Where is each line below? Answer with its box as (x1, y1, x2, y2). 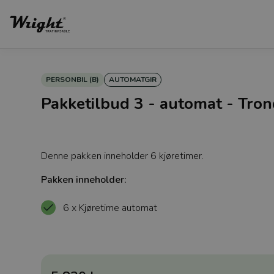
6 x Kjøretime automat (63, 201, 158, 215)
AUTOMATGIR (109, 75, 157, 84)
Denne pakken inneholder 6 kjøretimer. (41, 149, 204, 163)
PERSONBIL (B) (46, 75, 100, 84)
